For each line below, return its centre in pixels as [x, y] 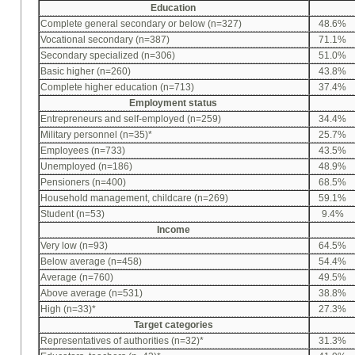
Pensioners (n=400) [84, 183]
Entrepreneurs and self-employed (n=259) [131, 119]
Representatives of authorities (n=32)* [122, 341]
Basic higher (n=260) [86, 72]
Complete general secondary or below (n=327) [141, 24]
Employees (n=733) [83, 151]
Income [174, 230]
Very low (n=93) [74, 246]
